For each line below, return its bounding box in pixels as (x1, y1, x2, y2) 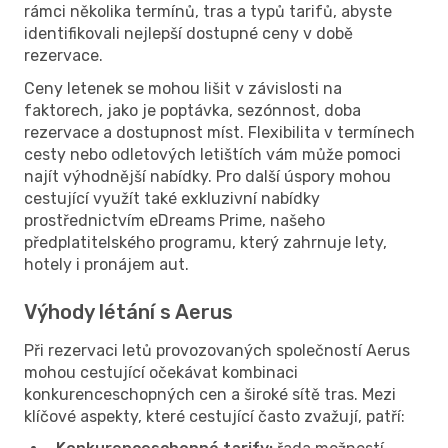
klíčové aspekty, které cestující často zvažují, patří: (24, 406, 405, 426)
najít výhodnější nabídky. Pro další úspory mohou (24, 166, 391, 186)
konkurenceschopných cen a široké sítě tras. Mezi (24, 384, 396, 404)
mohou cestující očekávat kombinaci (24, 362, 298, 382)
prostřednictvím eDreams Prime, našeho (24, 210, 325, 230)
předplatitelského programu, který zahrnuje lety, (24, 232, 387, 252)
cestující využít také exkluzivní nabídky (24, 188, 320, 208)
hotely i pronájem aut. (24, 254, 189, 274)
